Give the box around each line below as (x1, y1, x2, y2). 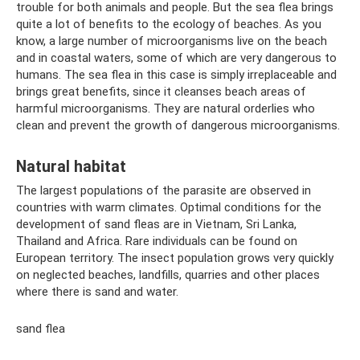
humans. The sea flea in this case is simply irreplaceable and (16, 67, 337, 83)
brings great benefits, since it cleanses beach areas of (16, 84, 306, 100)
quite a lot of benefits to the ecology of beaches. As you (16, 17, 321, 32)
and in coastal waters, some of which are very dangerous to (16, 51, 337, 66)
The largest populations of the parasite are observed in (16, 183, 311, 198)
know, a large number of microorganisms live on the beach (16, 34, 327, 49)
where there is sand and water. (16, 284, 178, 300)
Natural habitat (16, 157, 126, 176)
